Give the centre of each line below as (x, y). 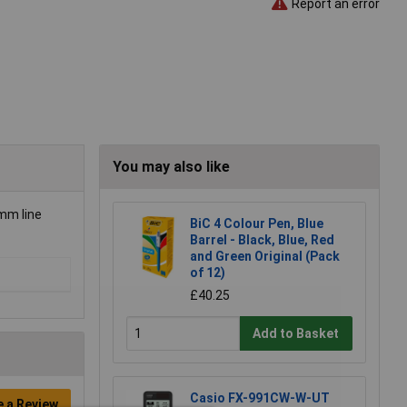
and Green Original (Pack (265, 257)
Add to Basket (296, 333)
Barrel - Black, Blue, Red (262, 240)
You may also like (171, 167)
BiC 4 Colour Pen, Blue (257, 224)
